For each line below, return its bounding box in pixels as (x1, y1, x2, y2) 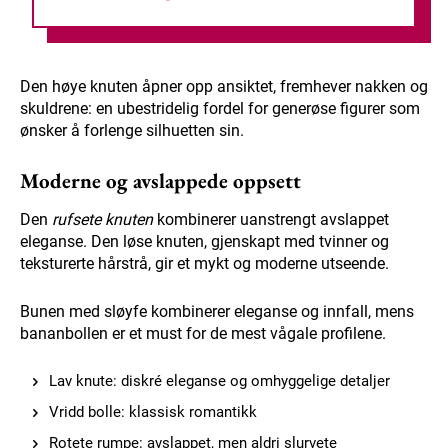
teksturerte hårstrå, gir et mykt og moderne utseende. (20, 254, 389, 274)
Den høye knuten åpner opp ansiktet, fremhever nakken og (20, 77, 428, 97)
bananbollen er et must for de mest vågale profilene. (20, 324, 386, 344)
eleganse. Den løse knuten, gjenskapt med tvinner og (20, 232, 389, 252)
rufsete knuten (52, 210, 153, 230)
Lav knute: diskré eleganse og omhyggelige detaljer (49, 372, 390, 391)
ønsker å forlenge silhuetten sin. (20, 121, 244, 141)
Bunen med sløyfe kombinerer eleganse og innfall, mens (20, 302, 414, 322)
